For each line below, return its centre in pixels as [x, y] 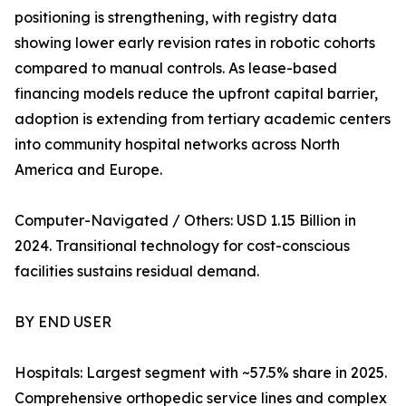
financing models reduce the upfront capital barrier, [196, 94]
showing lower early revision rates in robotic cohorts [195, 43]
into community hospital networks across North [177, 145]
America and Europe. [88, 170]
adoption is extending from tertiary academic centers [203, 119]
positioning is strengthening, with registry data [176, 18]
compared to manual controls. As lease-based [176, 68]
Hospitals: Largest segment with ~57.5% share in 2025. [201, 373]
